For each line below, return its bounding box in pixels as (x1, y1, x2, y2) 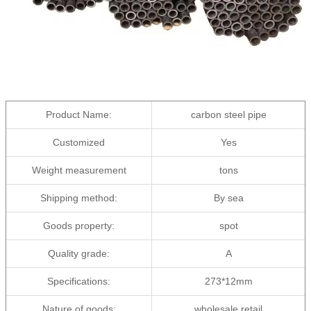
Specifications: (47, 276, 110, 287)
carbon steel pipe (190, 109, 267, 120)
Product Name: (46, 109, 112, 120)
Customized (53, 137, 105, 148)
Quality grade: (48, 248, 110, 259)
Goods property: (43, 220, 115, 231)
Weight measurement (31, 165, 126, 176)
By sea (213, 192, 244, 203)
